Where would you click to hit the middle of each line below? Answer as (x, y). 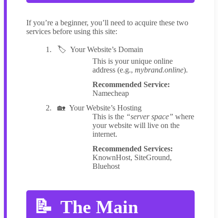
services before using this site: (72, 32)
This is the (109, 117)
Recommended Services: (133, 149)
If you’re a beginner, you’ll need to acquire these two (107, 23)
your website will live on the (136, 126)
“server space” (150, 117)
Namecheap (111, 93)
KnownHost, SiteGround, (132, 158)
